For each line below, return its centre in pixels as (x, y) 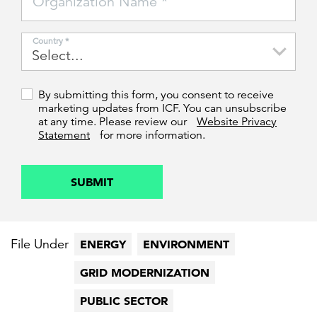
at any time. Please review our (114, 122)
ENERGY (103, 244)
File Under (40, 244)
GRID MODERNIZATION (145, 273)
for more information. (151, 136)
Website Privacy (237, 122)
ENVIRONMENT (186, 244)
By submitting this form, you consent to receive (156, 95)
